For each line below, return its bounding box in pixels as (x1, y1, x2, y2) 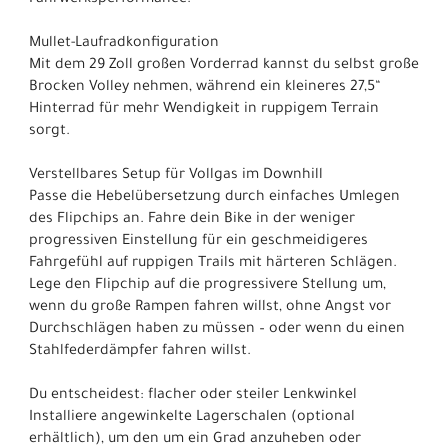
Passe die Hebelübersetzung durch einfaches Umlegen (29, 189, 400, 206)
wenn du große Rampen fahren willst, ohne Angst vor (29, 299, 391, 316)
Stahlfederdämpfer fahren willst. (29, 343, 251, 360)
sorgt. (29, 123, 70, 140)
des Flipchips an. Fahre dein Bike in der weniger (29, 211, 355, 228)
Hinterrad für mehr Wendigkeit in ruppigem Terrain (29, 101, 379, 118)
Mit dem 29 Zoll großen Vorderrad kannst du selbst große (29, 57, 419, 74)
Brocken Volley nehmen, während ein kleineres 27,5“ (29, 79, 381, 96)
